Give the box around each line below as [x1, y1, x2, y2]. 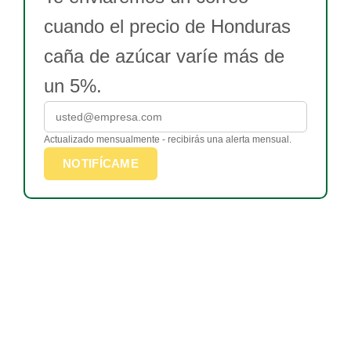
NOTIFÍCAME [63, 157, 139, 170]
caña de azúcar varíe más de [44, 45, 284, 67]
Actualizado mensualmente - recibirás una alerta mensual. [44, 134, 291, 145]
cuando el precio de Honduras [44, 16, 291, 37]
